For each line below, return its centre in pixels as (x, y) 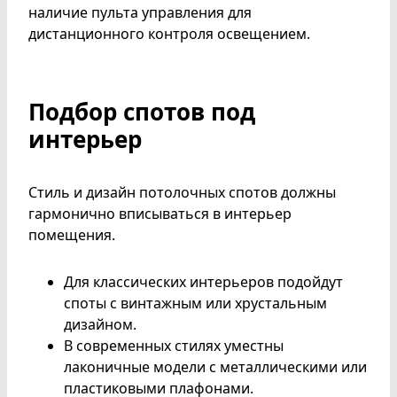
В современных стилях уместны (174, 345)
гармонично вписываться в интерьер (160, 214)
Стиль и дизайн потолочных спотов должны (182, 193)
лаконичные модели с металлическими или (215, 366)
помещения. (72, 235)
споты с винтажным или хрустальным (195, 303)
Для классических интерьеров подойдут (203, 281)
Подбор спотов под (142, 112)
